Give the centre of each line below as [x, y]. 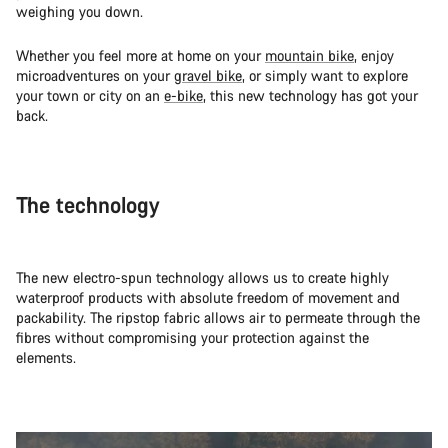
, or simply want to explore [325, 75]
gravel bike [208, 75]
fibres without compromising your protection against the [192, 337]
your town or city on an [90, 95]
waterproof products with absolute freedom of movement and [208, 297]
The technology [87, 204]
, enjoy [374, 55]
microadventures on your [95, 75]
